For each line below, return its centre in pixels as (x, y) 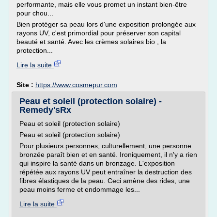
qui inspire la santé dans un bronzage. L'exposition (97, 163)
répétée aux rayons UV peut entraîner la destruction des (106, 172)
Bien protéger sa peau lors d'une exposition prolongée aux (106, 24)
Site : (26, 85)
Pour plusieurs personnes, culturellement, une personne (105, 146)
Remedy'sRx (45, 110)
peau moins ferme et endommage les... (80, 189)
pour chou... (35, 13)
